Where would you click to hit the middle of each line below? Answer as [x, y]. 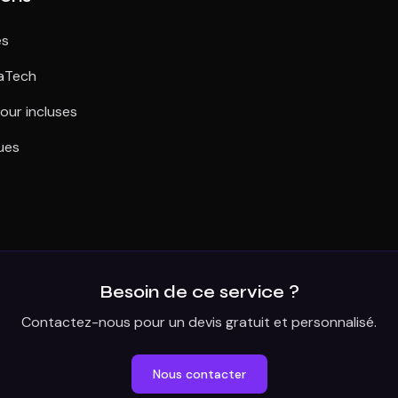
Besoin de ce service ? [199, 292]
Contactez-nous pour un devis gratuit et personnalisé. [199, 322]
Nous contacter [199, 374]
